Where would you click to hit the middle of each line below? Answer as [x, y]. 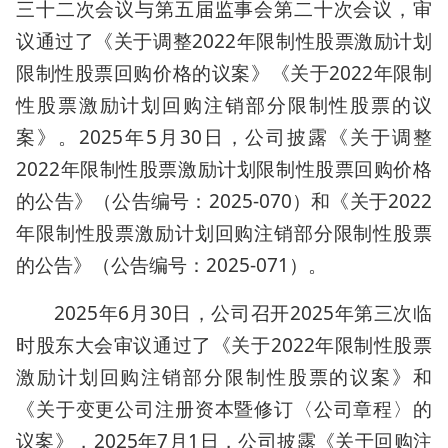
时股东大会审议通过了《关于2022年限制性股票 [224, 345]
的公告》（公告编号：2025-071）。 [171, 265]
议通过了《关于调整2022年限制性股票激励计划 [224, 41]
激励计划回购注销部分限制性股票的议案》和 [224, 377]
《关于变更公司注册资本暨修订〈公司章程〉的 [224, 409]
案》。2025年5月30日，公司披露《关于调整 [224, 137]
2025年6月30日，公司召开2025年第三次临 [243, 313]
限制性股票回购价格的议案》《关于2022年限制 [224, 73]
